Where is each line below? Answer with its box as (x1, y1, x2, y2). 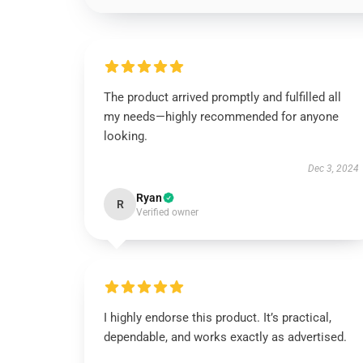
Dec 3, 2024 (307, 163, 359, 174)
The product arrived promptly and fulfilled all (104, 90, 341, 105)
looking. (104, 129, 147, 143)
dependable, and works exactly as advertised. (104, 330, 347, 344)
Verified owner (136, 207, 199, 218)
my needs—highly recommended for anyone (104, 109, 339, 124)
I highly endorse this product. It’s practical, (104, 310, 331, 325)
